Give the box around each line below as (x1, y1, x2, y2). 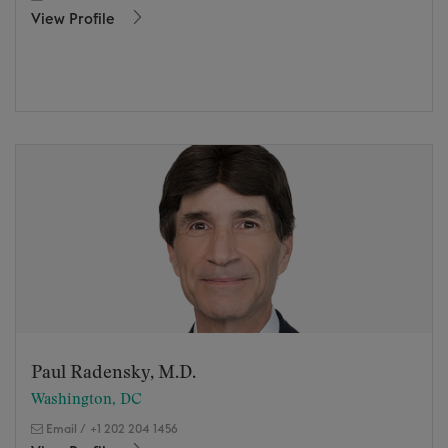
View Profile (31, 12, 119, 27)
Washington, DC (31, 391, 142, 407)
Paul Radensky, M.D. (31, 363, 196, 382)
